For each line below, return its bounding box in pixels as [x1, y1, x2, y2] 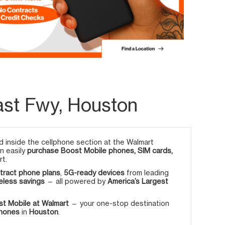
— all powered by [45, 176, 107, 185]
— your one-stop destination [69, 198, 169, 207]
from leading [125, 168, 169, 177]
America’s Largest [107, 176, 168, 185]
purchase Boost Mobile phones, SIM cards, [27, 146, 173, 155]
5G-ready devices [64, 168, 125, 177]
